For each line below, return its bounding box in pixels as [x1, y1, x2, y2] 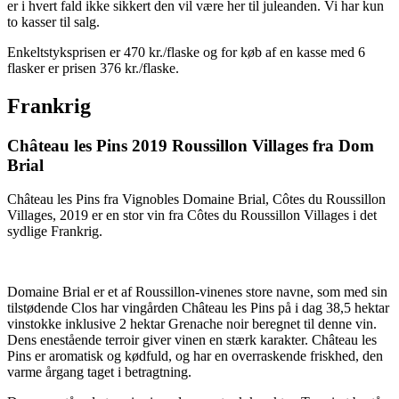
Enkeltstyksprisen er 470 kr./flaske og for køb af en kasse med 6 [7, 44, 365, 60]
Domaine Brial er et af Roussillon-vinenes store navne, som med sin [7, 284, 387, 300]
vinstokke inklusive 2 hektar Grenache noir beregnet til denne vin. [7, 316, 377, 332]
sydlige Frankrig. [7, 224, 102, 240]
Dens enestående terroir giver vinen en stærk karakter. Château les [7, 332, 377, 348]
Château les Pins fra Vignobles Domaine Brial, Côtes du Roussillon [7, 191, 386, 208]
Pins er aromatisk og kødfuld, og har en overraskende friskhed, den [7, 348, 383, 364]
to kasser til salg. [7, 13, 100, 29]
